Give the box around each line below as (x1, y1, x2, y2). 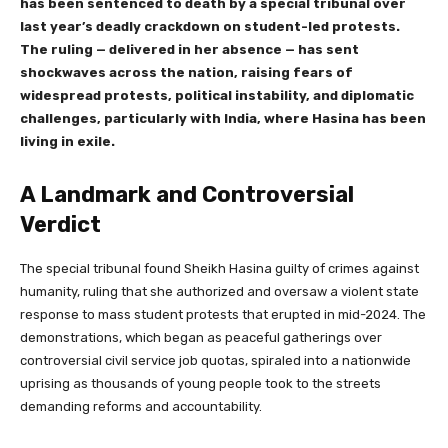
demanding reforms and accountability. (20, 399, 262, 415)
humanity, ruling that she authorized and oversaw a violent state (20, 284, 419, 300)
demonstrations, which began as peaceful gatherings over (20, 330, 382, 346)
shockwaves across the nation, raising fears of (20, 65, 353, 81)
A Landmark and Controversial (20, 181, 354, 209)
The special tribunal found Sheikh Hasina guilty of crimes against (20, 261, 419, 277)
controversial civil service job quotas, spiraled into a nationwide (20, 353, 411, 369)
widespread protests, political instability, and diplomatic (20, 88, 414, 104)
